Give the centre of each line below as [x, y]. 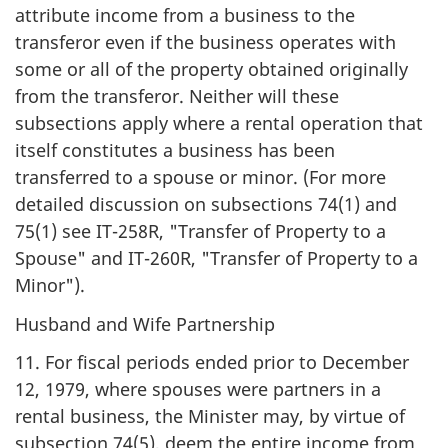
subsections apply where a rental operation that [219, 123]
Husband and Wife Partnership [145, 323]
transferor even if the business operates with [205, 42]
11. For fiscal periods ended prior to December [212, 362]
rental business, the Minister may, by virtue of [210, 416]
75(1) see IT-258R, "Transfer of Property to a [200, 231]
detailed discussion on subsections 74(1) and [206, 204]
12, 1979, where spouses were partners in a [198, 389]
